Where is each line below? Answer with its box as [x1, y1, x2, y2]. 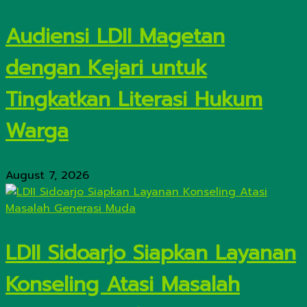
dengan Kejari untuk [5, 52, 207, 84]
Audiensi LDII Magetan [5, 21, 225, 53]
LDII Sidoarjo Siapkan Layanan [5, 237, 296, 269]
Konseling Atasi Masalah [5, 269, 240, 301]
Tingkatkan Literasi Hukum [5, 84, 262, 116]
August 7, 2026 [5, 167, 89, 184]
